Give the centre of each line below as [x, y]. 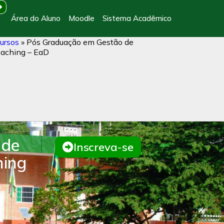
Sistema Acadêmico [137, 18]
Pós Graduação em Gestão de [80, 42]
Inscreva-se [103, 147]
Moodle [81, 18]
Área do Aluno [36, 18]
